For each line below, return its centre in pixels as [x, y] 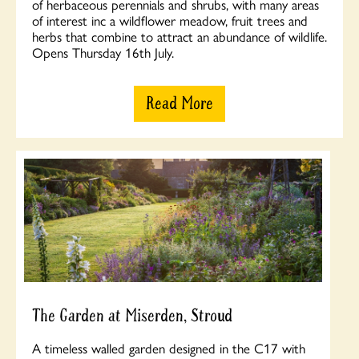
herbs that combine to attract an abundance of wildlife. [179, 36]
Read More [179, 103]
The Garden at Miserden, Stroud [132, 316]
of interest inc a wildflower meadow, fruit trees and [170, 20]
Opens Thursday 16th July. [103, 52]
